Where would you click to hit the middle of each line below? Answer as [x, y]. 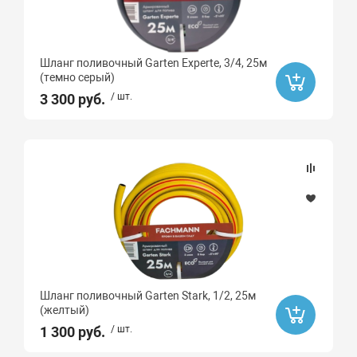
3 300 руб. [73, 99]
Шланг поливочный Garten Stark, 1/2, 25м [148, 296]
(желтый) [65, 310]
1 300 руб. [73, 332]
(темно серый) [78, 77]
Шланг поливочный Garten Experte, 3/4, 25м [154, 63]
